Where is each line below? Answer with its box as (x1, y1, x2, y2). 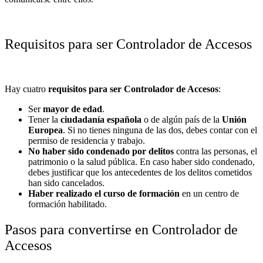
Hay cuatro (5, 84, 48, 94)
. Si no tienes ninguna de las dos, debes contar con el (63, 125, 257, 135)
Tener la (28, 114, 60, 124)
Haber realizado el (28, 188, 103, 198)
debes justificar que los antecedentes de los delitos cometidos (28, 167, 252, 177)
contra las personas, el (174, 146, 257, 156)
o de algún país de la (141, 114, 222, 124)
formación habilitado (28, 199, 104, 209)
